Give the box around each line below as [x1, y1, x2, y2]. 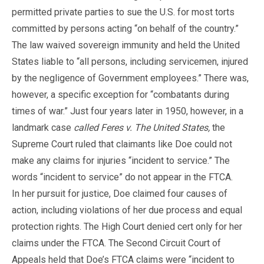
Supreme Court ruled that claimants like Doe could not [12, 138, 232, 150]
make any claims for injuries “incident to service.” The [12, 154, 230, 166]
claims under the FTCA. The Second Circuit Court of [12, 237, 221, 249]
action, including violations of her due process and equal [12, 204, 242, 216]
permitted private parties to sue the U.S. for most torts [12, 6, 235, 18]
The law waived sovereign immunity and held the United [12, 39, 240, 51]
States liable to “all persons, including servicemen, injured [12, 55, 248, 67]
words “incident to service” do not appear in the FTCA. [12, 171, 233, 183]
